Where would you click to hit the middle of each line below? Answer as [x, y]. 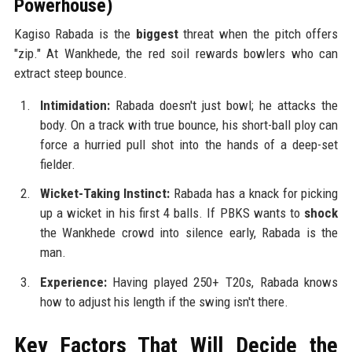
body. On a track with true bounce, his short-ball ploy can [189, 125]
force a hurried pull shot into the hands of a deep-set [189, 144]
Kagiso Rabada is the [75, 33]
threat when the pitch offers [258, 33]
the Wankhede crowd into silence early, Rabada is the [189, 233]
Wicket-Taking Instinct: [105, 194]
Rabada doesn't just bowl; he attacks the [224, 105]
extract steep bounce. [70, 73]
